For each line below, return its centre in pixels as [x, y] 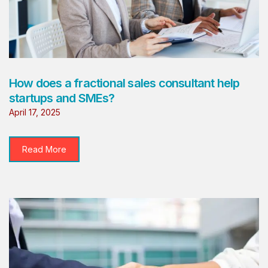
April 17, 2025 [35, 112]
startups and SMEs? [62, 98]
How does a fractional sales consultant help [124, 83]
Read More [44, 150]
